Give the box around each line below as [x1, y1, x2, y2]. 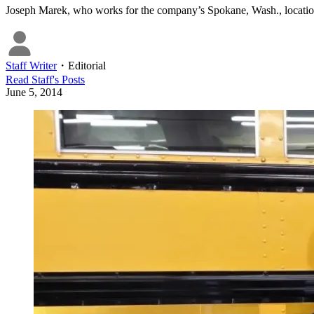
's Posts [53, 74, 85, 86]
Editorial [68, 60, 106, 72]
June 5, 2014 [6, 86, 62, 99]
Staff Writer [6, 60, 57, 72]
